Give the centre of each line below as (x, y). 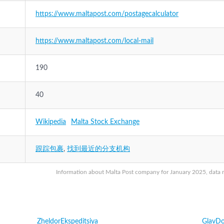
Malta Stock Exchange (105, 122)
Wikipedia (51, 122)
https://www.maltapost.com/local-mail (94, 41)
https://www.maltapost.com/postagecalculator (107, 14)
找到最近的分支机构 (98, 149)
